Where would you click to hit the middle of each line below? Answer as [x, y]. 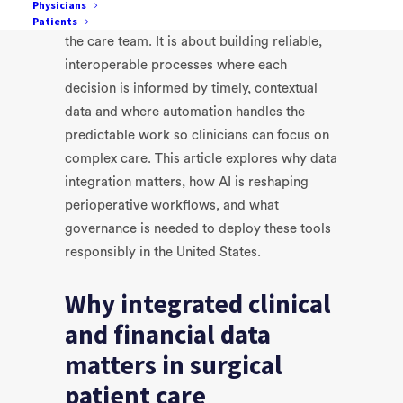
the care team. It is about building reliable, [193, 42]
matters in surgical [174, 365]
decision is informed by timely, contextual [191, 89]
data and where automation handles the [185, 112]
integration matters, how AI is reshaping [187, 182]
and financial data [168, 334]
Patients [55, 21]
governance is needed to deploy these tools [198, 229]
